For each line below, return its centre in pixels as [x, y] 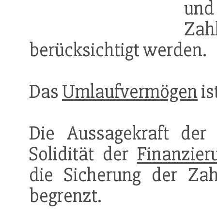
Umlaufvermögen [130, 92]
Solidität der [83, 155]
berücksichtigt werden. [118, 50]
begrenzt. [65, 196]
